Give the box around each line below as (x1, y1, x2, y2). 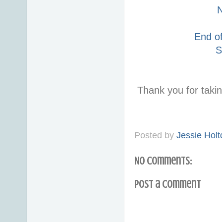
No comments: (134, 154, 192, 167)
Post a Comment (134, 178, 201, 191)
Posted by (134, 130, 176, 141)
